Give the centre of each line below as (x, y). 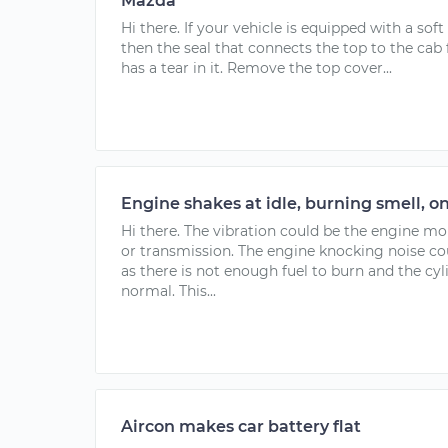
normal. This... (168, 291)
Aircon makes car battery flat (241, 426)
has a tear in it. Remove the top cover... (256, 68)
